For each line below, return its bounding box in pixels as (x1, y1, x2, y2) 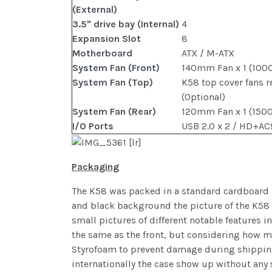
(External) (72, 4, 117, 16)
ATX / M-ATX (182, 47, 234, 59)
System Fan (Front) (72, 62, 160, 74)
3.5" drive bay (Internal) (72, 18, 179, 30)
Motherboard (72, 47, 132, 59)
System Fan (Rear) (72, 106, 156, 118)
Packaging (72, 160, 119, 172)
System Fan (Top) (72, 76, 153, 89)
